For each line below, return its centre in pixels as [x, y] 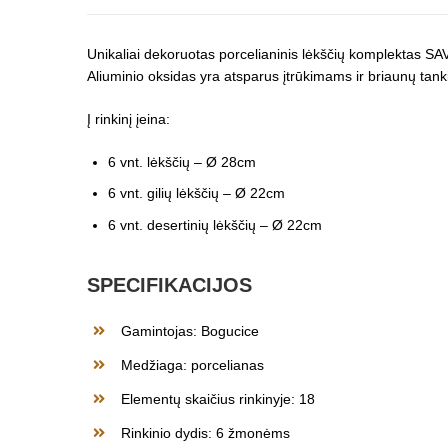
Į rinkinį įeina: [128, 118]
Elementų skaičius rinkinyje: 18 [218, 398]
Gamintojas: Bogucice [190, 330]
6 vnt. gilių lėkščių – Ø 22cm [196, 193]
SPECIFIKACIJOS [169, 284]
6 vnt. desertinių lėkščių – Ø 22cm [215, 224]
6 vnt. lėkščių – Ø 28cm [182, 161]
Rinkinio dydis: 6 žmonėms [205, 432]
